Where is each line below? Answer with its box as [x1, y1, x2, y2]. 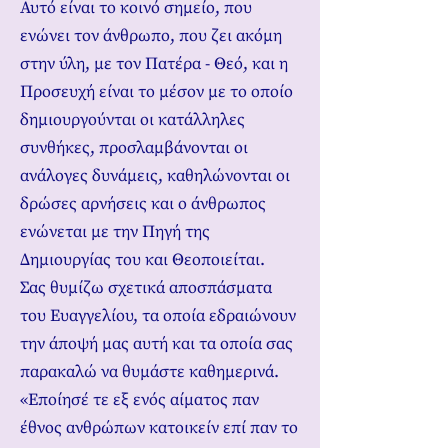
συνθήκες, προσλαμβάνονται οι [20, 137, 248, 159]
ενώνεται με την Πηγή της [20, 221, 210, 243]
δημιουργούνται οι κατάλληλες [20, 109, 245, 131]
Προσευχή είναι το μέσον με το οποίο [20, 81, 293, 103]
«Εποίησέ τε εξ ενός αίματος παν [20, 389, 259, 411]
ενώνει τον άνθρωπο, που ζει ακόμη [20, 25, 282, 47]
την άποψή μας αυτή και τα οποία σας [20, 333, 293, 355]
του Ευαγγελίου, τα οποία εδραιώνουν [20, 305, 296, 327]
